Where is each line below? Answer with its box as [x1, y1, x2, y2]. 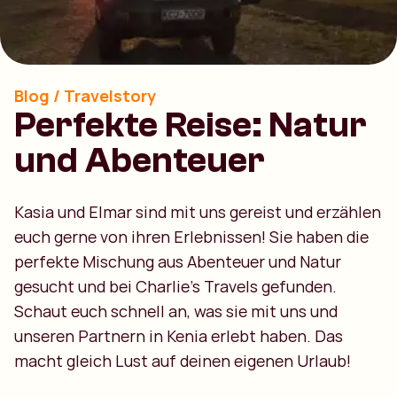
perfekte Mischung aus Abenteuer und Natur [14, 251, 341, 272]
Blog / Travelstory [14, 85, 156, 106]
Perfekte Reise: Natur [14, 105, 367, 145]
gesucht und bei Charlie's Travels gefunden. [14, 276, 337, 297]
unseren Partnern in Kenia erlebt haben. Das [14, 325, 343, 346]
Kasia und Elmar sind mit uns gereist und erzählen [14, 201, 381, 222]
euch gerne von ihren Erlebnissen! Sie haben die [14, 226, 369, 247]
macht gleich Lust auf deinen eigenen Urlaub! [14, 350, 351, 371]
